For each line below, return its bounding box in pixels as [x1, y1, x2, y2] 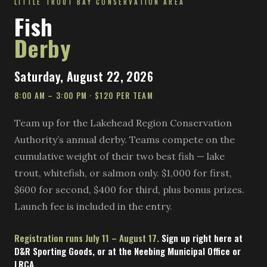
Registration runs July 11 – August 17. [14, 231, 159, 245]
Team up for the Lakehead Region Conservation [14, 117, 232, 129]
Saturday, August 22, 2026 [14, 67, 153, 86]
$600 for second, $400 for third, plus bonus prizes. [14, 184, 244, 196]
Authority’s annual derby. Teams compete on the [14, 133, 235, 146]
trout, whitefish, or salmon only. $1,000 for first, [14, 167, 232, 179]
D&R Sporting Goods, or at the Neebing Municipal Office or [14, 244, 241, 258]
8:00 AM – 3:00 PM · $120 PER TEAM [14, 89, 153, 102]
